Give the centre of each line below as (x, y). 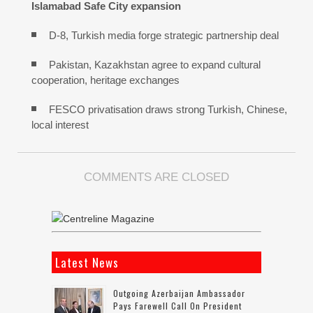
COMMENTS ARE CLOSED (156, 177)
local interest (60, 125)
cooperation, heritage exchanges (105, 80)
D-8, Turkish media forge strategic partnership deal (164, 36)
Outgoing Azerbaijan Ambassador (179, 293)
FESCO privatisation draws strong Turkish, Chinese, (168, 110)
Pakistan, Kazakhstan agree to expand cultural (155, 65)
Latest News (87, 263)
